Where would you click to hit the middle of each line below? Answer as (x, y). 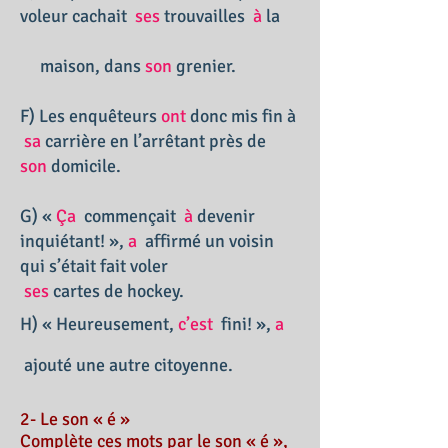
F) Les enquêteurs (88, 116)
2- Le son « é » (75, 419)
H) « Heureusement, (99, 324)
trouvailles (204, 16)
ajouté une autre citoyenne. (126, 365)
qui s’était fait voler (138, 266)
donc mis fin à (241, 116)
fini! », (246, 324)
